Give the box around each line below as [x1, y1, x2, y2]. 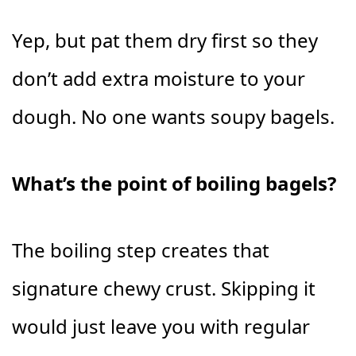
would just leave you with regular [12, 313, 310, 339]
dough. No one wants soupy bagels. [12, 103, 335, 130]
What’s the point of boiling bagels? [12, 170, 336, 196]
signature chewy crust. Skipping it [12, 275, 315, 301]
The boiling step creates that [12, 237, 269, 263]
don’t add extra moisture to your [12, 65, 305, 91]
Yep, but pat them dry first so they [12, 27, 318, 53]
